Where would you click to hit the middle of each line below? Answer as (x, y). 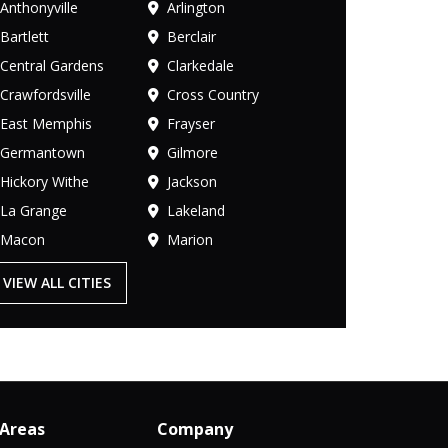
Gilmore (192, 152)
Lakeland (195, 210)
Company (194, 428)
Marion (189, 239)
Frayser (190, 123)
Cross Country (212, 94)
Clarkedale (200, 65)
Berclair (191, 36)
